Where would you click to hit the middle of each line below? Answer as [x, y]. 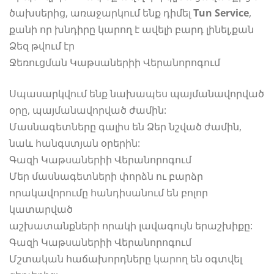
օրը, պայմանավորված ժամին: [88, 110]
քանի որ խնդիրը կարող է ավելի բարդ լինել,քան [133, 29]
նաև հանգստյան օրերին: [75, 143]
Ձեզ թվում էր [42, 46]
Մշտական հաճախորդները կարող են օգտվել [126, 258]
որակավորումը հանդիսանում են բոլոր [109, 192]
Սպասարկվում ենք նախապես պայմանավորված [137, 93]
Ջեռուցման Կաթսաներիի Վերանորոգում [115, 62]
